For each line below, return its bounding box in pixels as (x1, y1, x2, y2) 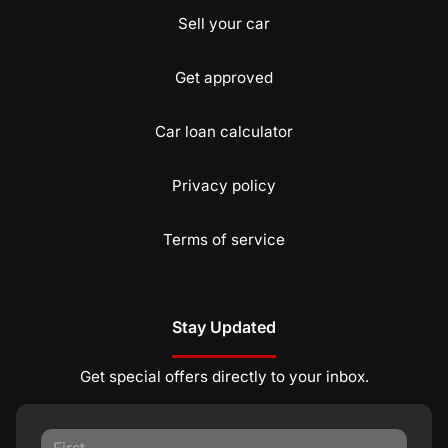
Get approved (175, 68, 273, 87)
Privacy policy (172, 176, 276, 195)
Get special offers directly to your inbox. (79, 367, 369, 386)
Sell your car (178, 14, 270, 33)
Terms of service (163, 230, 285, 249)
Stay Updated (172, 317, 276, 337)
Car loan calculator (155, 122, 293, 141)
